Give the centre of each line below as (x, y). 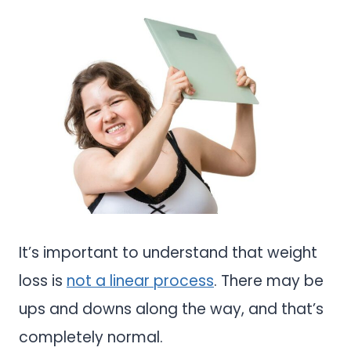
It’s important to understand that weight (168, 252)
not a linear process (140, 280)
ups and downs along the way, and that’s (171, 309)
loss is (43, 280)
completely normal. (93, 337)
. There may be (269, 280)
